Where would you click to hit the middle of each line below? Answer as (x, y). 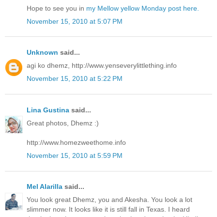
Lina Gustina (48, 110)
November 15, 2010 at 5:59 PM (75, 155)
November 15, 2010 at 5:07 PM (75, 21)
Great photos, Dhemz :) (63, 123)
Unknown (42, 53)
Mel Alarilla (45, 187)
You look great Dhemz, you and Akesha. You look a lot (109, 200)
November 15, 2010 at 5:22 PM (75, 79)
